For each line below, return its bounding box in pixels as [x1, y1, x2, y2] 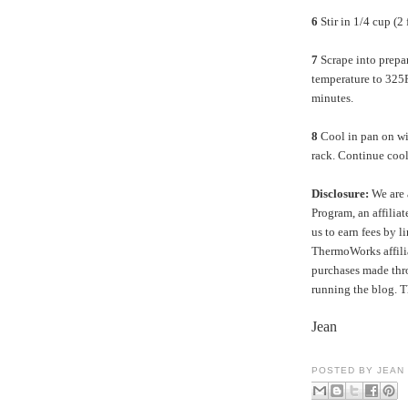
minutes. [311, 90, 356, 105]
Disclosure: [311, 186, 369, 200]
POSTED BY [311, 364, 378, 375]
